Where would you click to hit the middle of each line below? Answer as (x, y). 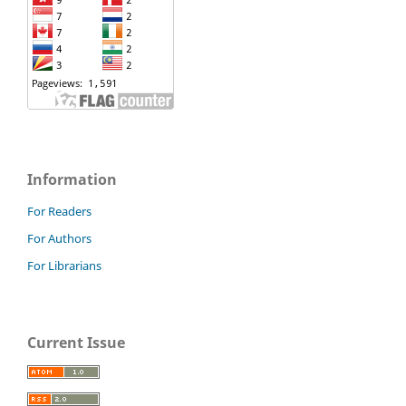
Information (72, 179)
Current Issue (76, 342)
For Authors (59, 238)
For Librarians (64, 265)
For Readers (59, 211)
